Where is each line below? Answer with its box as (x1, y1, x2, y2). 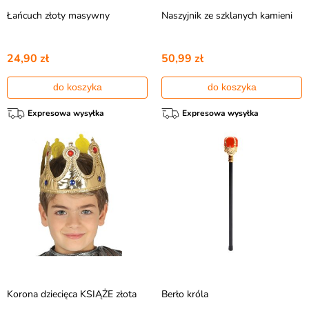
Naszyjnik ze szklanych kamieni (161, 9, 292, 22)
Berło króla (161, 288, 208, 301)
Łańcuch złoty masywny (7, 9, 110, 22)
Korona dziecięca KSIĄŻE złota (7, 288, 137, 301)
